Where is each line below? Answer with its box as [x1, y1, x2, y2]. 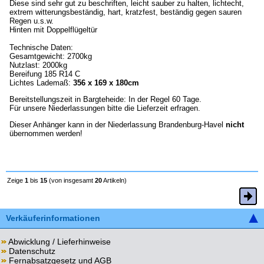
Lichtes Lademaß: [9, 78, 73, 88]
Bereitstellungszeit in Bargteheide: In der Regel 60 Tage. [9, 95, 202, 104]
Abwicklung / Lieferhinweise [8, 237, 111, 247]
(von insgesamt [47, 177, 95, 184]
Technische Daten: [9, 43, 73, 52]
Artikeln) [102, 177, 127, 184]
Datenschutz [9, 246, 55, 256]
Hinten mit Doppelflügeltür [9, 25, 97, 35]
